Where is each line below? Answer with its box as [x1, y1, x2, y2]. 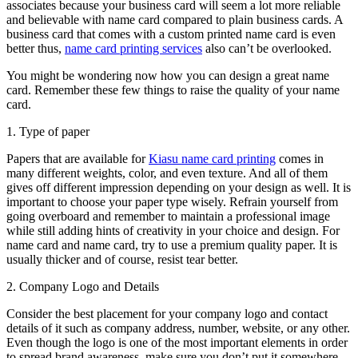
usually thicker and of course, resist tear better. [6, 252, 238, 266]
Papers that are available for [6, 151, 149, 165]
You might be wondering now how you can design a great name [6, 68, 329, 82]
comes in [276, 151, 324, 165]
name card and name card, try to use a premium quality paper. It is [6, 237, 337, 252]
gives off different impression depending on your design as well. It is [6, 180, 351, 194]
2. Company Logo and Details [6, 279, 159, 293]
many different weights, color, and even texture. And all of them [6, 165, 328, 180]
